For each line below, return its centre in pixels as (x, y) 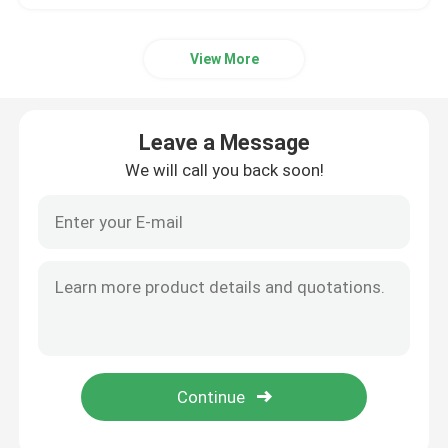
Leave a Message (224, 143)
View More (224, 59)
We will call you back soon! (224, 170)
